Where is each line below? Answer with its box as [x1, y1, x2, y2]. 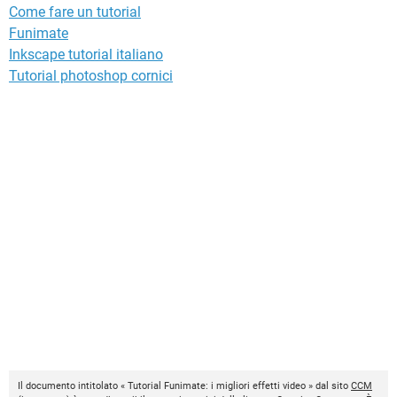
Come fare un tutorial [9, 4, 141, 21]
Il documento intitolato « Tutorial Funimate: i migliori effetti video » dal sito [18, 380, 351, 393]
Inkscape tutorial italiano [9, 46, 163, 64]
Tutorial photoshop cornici [9, 67, 173, 85]
